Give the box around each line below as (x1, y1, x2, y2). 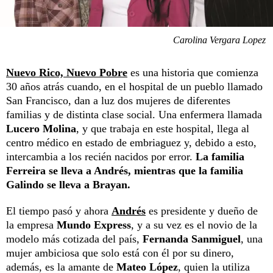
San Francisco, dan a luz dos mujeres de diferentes (6, 94, 230, 107)
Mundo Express (57, 219, 131, 232)
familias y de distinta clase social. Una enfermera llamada (6, 108, 262, 121)
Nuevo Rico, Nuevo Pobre (6, 66, 127, 79)
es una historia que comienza (127, 66, 258, 79)
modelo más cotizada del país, (6, 233, 143, 246)
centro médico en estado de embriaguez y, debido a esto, (6, 136, 257, 149)
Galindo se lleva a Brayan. (6, 179, 130, 191)
